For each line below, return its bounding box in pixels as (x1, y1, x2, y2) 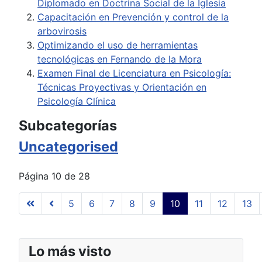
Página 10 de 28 (19, 170, 90, 182)
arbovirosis (37, 25, 87, 37)
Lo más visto (29, 243, 111, 260)
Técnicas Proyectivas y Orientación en (37, 81, 206, 94)
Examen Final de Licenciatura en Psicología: (37, 67, 231, 80)
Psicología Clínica (37, 95, 116, 108)
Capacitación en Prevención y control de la (37, 11, 229, 23)
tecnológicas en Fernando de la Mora (37, 53, 202, 65)
